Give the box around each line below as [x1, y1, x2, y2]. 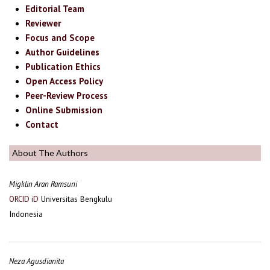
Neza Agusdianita [9, 256, 64, 267]
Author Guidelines [25, 46, 100, 58]
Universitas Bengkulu [39, 193, 112, 205]
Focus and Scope [25, 32, 95, 44]
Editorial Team [25, 3, 85, 15]
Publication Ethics [25, 61, 101, 73]
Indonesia [9, 209, 43, 220]
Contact [25, 119, 59, 131]
